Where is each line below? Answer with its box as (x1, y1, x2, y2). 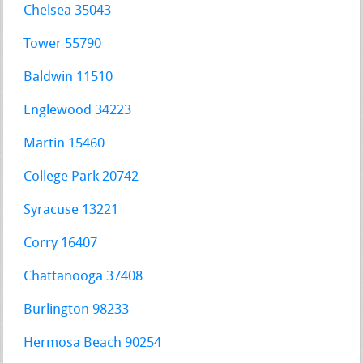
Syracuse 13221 (23, 203, 119, 217)
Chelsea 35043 (23, 3, 112, 18)
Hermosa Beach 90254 (23, 335, 162, 350)
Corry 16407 (23, 236, 98, 250)
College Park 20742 (23, 169, 139, 184)
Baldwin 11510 (23, 70, 113, 84)
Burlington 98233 (23, 302, 130, 317)
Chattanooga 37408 (23, 269, 143, 284)
